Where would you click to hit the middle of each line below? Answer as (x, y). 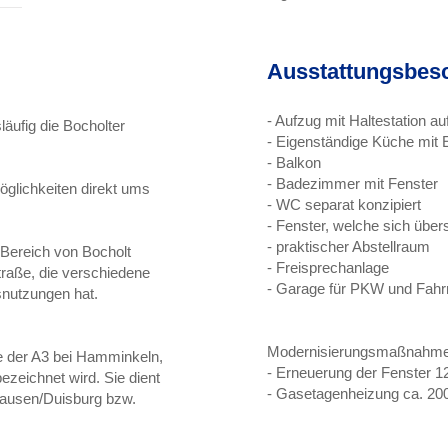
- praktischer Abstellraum (348, 246)
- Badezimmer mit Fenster (352, 183)
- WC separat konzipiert (344, 204)
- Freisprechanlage (328, 267)
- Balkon (294, 162)
